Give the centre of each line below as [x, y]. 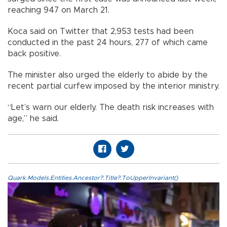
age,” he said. [33, 118]
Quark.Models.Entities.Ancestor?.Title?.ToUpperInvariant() [93, 178]
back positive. [34, 53]
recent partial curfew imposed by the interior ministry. [113, 86]
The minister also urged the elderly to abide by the [108, 75]
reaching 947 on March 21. [59, 10]
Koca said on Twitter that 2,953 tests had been [101, 31]
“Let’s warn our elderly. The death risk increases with [111, 107]
